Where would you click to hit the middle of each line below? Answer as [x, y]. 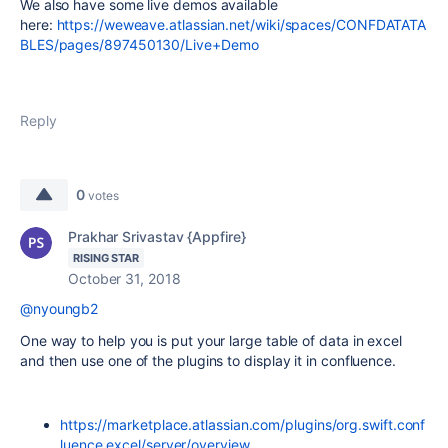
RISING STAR [106, 258]
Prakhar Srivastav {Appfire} [157, 237]
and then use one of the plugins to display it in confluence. [208, 361]
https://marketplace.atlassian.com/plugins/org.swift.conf [243, 425]
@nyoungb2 [59, 309]
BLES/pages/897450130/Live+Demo [141, 45]
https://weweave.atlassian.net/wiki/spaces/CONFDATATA [241, 25]
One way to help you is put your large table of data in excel [211, 341]
